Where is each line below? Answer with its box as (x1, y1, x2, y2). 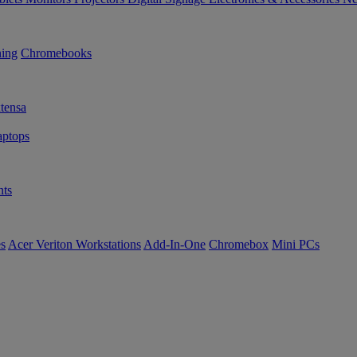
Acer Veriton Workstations (8, 237, 141, 251)
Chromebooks (21, 46, 92, 60)
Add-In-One (143, 237, 206, 251)
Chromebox (209, 237, 269, 251)
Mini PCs (272, 237, 320, 251)
